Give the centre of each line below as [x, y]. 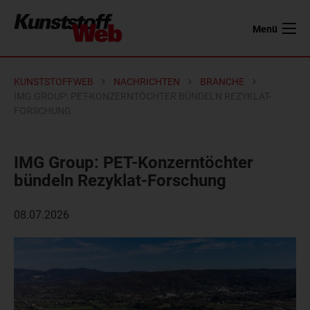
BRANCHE [222, 82]
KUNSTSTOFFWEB [54, 82]
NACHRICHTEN [147, 82]
